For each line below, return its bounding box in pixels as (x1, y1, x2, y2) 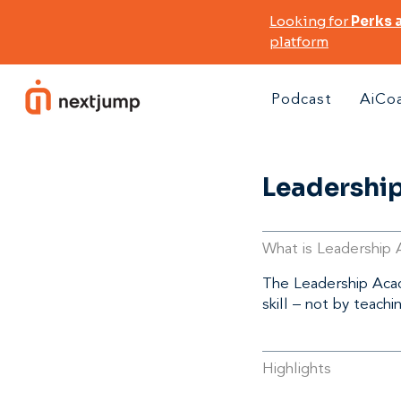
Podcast (271, 87, 332, 111)
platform (269, 33, 328, 50)
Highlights (262, 357, 331, 380)
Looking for (269, 13, 351, 30)
